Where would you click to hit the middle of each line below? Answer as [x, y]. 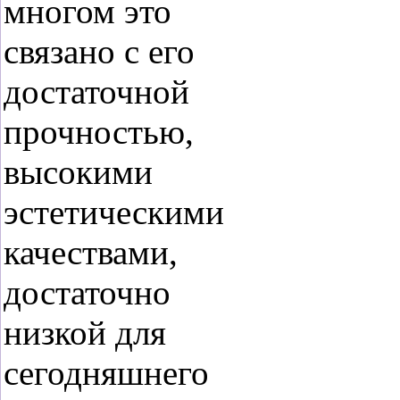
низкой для [85, 333]
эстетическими [114, 212]
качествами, [91, 252]
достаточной [96, 92]
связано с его [99, 51]
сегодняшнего [106, 373]
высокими [78, 172]
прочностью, [99, 132]
